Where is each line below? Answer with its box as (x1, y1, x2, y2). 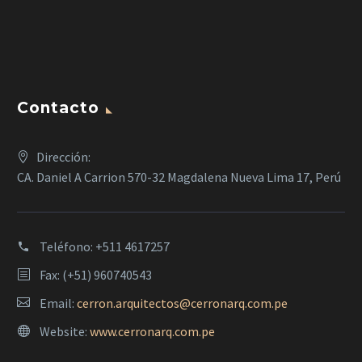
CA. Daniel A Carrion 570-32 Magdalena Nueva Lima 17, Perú (17, 169, 341, 186)
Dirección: (36, 149, 90, 166)
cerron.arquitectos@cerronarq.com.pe (77, 295, 288, 312)
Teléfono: (40, 238, 95, 255)
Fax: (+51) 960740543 (40, 267, 152, 284)
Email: (40, 295, 77, 312)
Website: (40, 323, 90, 340)
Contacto (17, 99, 99, 118)
